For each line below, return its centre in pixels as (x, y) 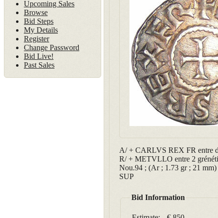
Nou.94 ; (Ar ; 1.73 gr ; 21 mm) (168, 168)
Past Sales (39, 65)
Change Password (52, 47)
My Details (41, 30)
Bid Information (158, 197)
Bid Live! (39, 56)
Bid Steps (39, 21)
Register (36, 39)
